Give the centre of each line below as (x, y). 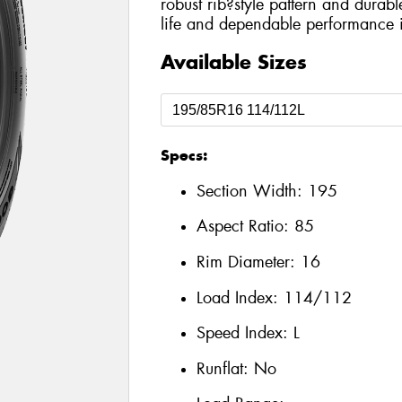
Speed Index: (245, 333)
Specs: (184, 156)
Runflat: (225, 368)
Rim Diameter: (248, 262)
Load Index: (240, 297)
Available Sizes (233, 62)
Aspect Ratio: (245, 227)
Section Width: (252, 191)
